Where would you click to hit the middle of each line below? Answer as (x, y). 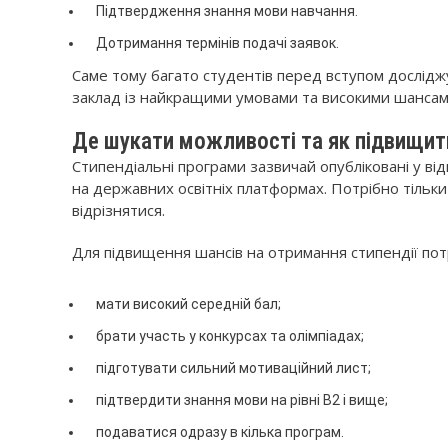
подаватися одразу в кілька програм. (220, 432)
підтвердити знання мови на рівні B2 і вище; (242, 400)
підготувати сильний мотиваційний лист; (233, 368)
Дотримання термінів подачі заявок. (217, 43)
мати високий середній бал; (188, 304)
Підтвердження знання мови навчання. (227, 11)
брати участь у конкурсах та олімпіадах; (230, 336)
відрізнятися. (118, 210)
